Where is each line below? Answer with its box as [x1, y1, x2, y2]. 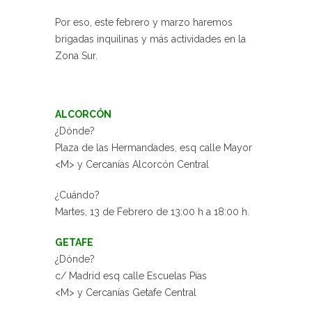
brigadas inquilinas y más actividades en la [55, 33, 246, 45]
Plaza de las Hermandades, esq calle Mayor [55, 142, 252, 153]
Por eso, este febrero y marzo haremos [55, 17, 233, 28]
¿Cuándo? [55, 189, 100, 201]
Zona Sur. [55, 50, 97, 61]
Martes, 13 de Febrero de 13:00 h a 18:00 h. [55, 206, 249, 217]
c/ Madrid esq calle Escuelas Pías [55, 270, 207, 281]
